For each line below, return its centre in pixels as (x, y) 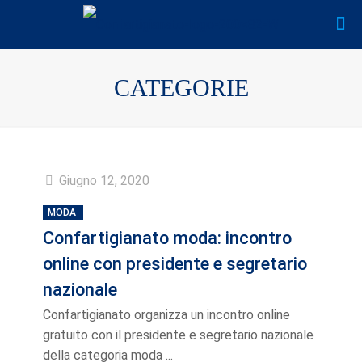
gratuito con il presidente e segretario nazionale (178, 335)
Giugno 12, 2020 (104, 181)
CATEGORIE (181, 88)
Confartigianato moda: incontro (167, 238)
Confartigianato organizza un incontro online (166, 315)
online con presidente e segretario (175, 264)
